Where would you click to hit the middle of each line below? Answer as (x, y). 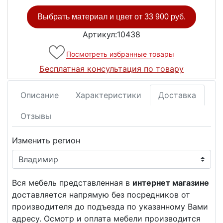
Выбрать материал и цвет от (91, 17)
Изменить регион (46, 141)
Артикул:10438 (111, 35)
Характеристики (109, 95)
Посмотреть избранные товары (120, 54)
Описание (40, 95)
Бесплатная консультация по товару (111, 69)
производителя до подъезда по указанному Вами (110, 207)
